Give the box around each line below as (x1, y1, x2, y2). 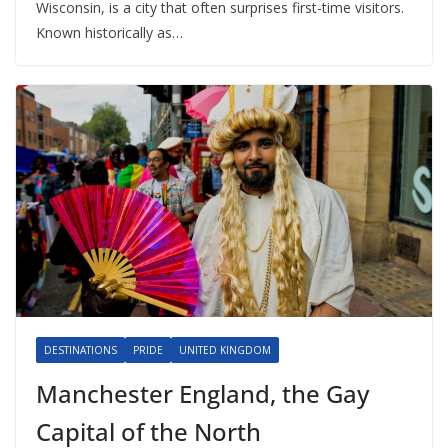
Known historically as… (36, 23, 183, 43)
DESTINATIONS (44, 342, 117, 357)
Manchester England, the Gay (36, 376, 369, 410)
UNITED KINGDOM (179, 342, 271, 357)
